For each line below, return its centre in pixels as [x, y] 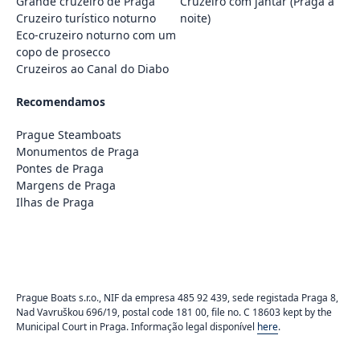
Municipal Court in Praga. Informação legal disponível [137, 327]
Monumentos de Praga [78, 152]
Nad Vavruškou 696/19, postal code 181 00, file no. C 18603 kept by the [174, 313]
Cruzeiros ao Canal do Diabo [92, 69]
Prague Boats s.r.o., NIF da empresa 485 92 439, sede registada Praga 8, [177, 298]
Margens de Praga [66, 186]
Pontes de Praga [60, 169]
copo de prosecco [63, 52]
